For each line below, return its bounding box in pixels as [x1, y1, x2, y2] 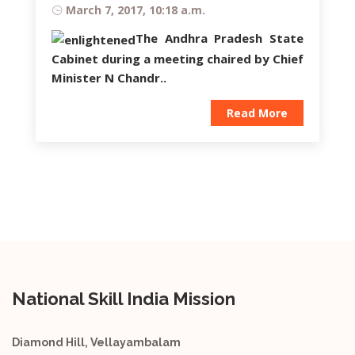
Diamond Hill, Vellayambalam [12, 335, 181, 349]
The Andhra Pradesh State [136, 29, 303, 46]
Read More [227, 105, 288, 120]
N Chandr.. [105, 69, 166, 86]
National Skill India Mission [12, 288, 235, 309]
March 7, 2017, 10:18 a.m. [66, 2, 205, 17]
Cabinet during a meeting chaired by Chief [52, 50, 303, 67]
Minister [52, 69, 105, 86]
